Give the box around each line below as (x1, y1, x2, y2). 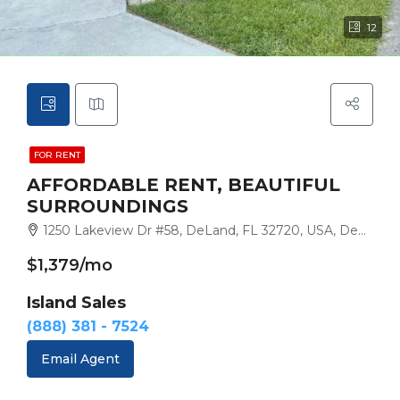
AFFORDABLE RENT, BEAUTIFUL (27, 174, 340, 196)
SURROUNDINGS (27, 196, 188, 217)
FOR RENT (34, 149, 80, 161)
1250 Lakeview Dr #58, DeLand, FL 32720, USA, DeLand (43, 222, 358, 238)
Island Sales (27, 293, 126, 312)
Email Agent (41, 351, 120, 367)
